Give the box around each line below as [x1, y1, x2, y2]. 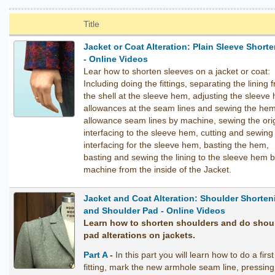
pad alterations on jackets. [83, 230, 195, 241]
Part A [83, 250, 107, 260]
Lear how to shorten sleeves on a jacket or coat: [83, 66, 270, 77]
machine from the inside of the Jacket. [83, 165, 231, 175]
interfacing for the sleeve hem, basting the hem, [83, 140, 269, 150]
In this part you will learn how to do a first [115, 250, 274, 260]
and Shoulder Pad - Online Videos [83, 206, 225, 216]
